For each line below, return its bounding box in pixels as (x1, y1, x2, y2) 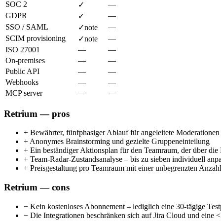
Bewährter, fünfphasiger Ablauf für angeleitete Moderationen (28, 128, 220, 137)
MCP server (5, 88, 42, 97)
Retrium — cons (4, 182, 70, 193)
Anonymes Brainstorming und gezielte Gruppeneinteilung (28, 137, 210, 146)
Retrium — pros (4, 108, 70, 119)
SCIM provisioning (5, 34, 66, 42)
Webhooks (5, 77, 38, 86)
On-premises (5, 56, 45, 65)
